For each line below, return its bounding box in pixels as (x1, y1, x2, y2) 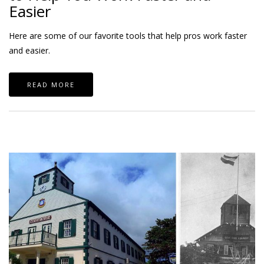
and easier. (9, 44, 50, 56)
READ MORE (27, 80, 75, 89)
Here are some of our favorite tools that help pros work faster (9, 29, 247, 41)
